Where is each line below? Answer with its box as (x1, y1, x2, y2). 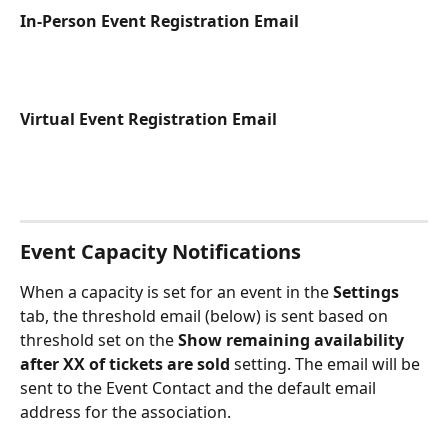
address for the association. (20, 401, 235, 424)
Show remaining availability (178, 329, 408, 352)
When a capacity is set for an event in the (20, 281, 333, 304)
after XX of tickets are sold (20, 353, 230, 376)
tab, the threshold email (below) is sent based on (20, 305, 392, 328)
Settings (333, 281, 399, 304)
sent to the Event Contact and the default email (20, 377, 380, 400)
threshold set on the (20, 329, 178, 352)
